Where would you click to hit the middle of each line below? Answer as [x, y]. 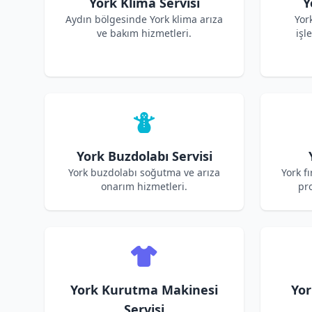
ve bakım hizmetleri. [144, 33]
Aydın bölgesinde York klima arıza [144, 19]
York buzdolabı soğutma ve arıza [144, 172]
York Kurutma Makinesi [144, 290]
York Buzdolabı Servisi [144, 156]
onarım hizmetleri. [144, 186]
